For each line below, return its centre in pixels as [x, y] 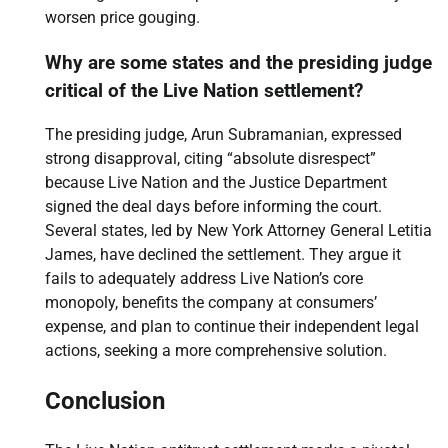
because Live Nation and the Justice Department [216, 183]
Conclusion [105, 401]
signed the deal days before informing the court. [213, 207]
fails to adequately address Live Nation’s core [204, 279]
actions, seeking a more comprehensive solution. [216, 351]
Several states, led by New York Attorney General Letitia [238, 231]
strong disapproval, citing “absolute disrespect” [210, 159]
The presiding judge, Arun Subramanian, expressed [223, 135]
